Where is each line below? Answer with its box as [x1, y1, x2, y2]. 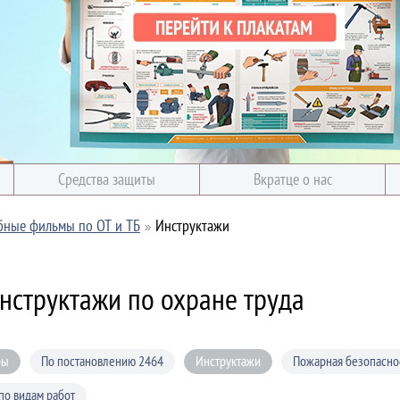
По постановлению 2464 [41, 352, 163, 370]
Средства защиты [58, 169, 155, 189]
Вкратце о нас [253, 169, 332, 189]
